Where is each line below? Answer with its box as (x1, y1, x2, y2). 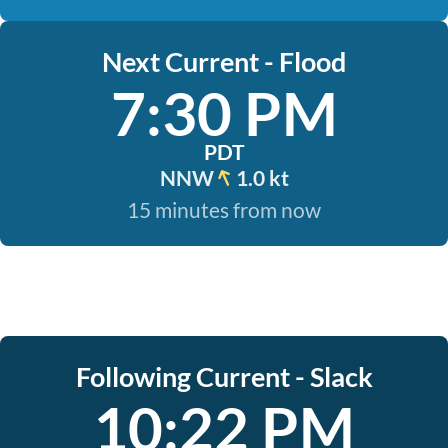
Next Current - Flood (102, 45, 346, 78)
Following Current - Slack (75, 360, 373, 393)
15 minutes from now (127, 197, 321, 222)
